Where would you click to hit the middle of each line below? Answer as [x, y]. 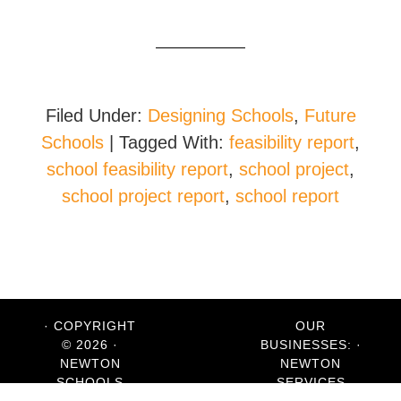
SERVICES [311, 382]
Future [330, 115]
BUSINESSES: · [311, 344]
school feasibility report [137, 169]
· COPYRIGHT [90, 325]
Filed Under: [96, 115]
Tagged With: [174, 142]
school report [287, 196]
